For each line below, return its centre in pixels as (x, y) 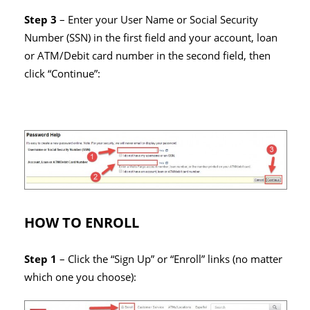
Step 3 (40, 19)
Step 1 (40, 259)
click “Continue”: (62, 73)
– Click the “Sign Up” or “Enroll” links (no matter (170, 259)
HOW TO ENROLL (82, 222)
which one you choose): (80, 277)
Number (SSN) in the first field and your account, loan (151, 37)
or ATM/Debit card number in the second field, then (147, 55)
